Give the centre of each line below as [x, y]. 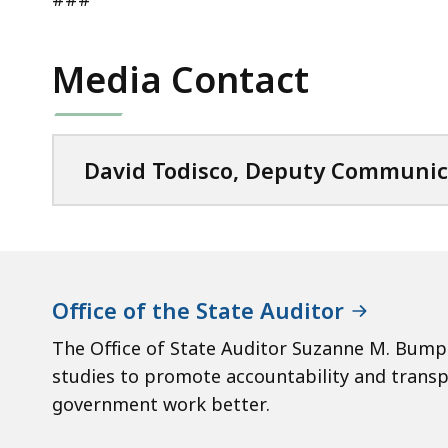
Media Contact [180, 79]
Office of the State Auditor [198, 309]
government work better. [161, 403]
